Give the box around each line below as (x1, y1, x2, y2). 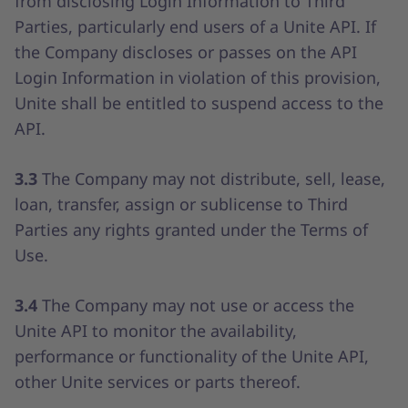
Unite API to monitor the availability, (15, 320, 297, 342)
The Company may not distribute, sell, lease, (42, 168, 385, 189)
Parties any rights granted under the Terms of (15, 219, 368, 240)
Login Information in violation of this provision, (15, 66, 381, 88)
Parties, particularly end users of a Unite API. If (15, 15, 376, 37)
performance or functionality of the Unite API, (15, 345, 369, 367)
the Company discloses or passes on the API (15, 41, 357, 63)
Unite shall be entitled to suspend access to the (15, 92, 383, 114)
